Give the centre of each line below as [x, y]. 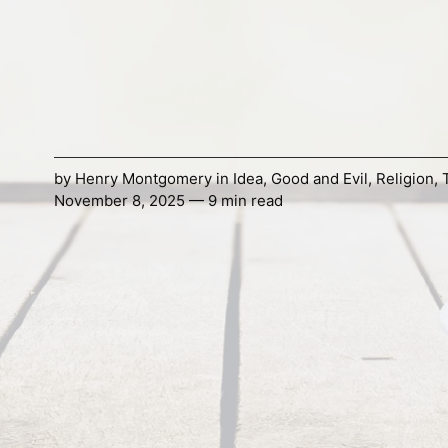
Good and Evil [319, 179]
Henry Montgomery [143, 179]
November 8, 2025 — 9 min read [168, 201]
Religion [404, 179]
